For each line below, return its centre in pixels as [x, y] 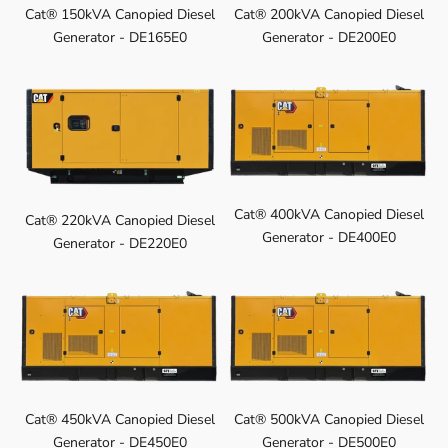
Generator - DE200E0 [328, 38]
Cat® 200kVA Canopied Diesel [328, 15]
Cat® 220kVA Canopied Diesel [119, 220]
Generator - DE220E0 [119, 243]
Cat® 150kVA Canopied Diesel [119, 15]
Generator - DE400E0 [328, 237]
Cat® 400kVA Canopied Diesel [328, 214]
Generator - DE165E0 [119, 38]
